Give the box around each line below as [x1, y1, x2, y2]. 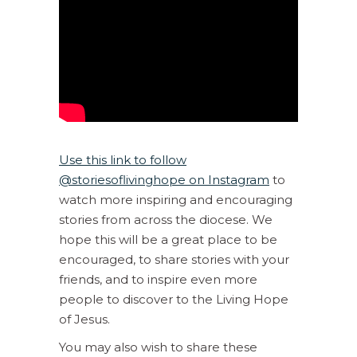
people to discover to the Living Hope [59, 291, 288, 307]
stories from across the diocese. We [59, 211, 273, 227]
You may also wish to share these [59, 339, 257, 355]
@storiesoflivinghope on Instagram [59, 171, 269, 187]
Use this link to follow [59, 151, 186, 167]
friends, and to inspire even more [59, 271, 257, 287]
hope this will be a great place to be [59, 231, 277, 247]
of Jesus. [59, 311, 110, 327]
